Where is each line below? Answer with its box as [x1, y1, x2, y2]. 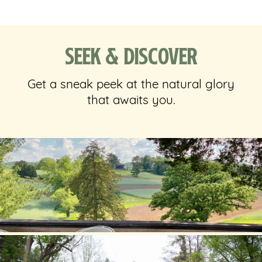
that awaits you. [87, 94, 175, 107]
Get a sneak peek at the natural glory [27, 78, 235, 91]
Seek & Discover [65, 40, 197, 71]
